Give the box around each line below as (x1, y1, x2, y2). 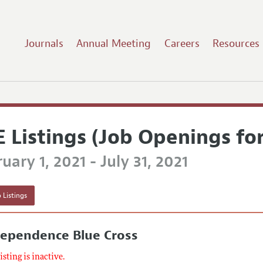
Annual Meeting (76, 36, 151, 50)
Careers (164, 36, 200, 50)
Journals (24, 36, 63, 50)
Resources (213, 36, 260, 50)
